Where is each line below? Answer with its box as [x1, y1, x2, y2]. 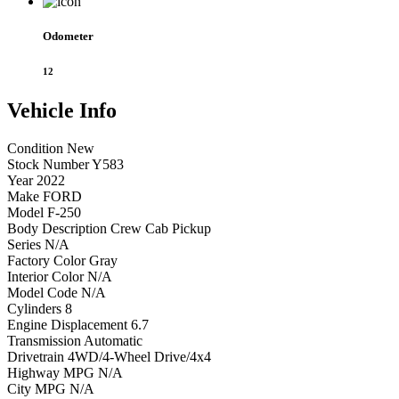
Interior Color [7, 268, 84, 284]
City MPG [7, 380, 66, 396]
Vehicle [7, 98, 79, 122]
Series [7, 236, 41, 252]
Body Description [7, 220, 107, 236]
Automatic [84, 332, 142, 348]
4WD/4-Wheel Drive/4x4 [68, 348, 211, 364]
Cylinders [7, 300, 61, 316]
